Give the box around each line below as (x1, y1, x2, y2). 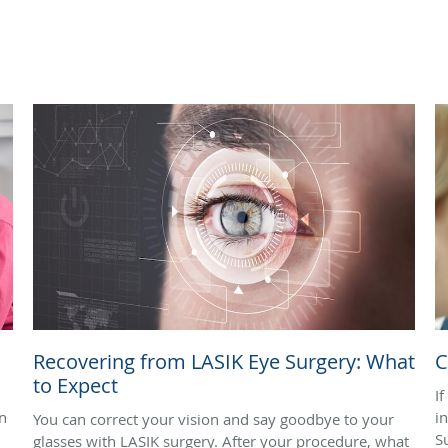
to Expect (33, 371, 118, 399)
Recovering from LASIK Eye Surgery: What (33, 347, 415, 375)
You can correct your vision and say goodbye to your (33, 408, 394, 429)
